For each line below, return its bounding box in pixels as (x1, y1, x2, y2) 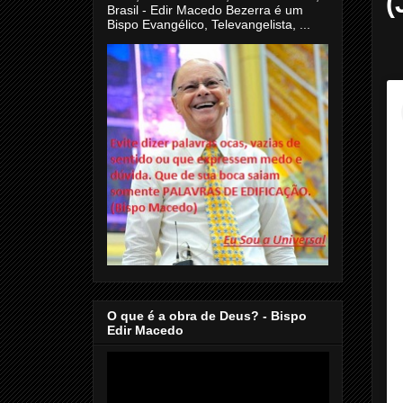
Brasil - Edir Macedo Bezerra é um (107, 2, 303, 17)
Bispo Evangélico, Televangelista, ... (107, 16, 310, 31)
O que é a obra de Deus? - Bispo (107, 309, 307, 324)
